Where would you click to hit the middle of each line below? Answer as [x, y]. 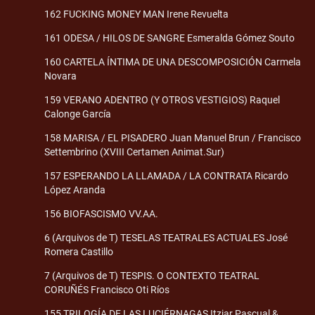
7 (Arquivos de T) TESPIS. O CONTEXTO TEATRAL [152, 275]
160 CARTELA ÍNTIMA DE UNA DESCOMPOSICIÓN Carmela [173, 62]
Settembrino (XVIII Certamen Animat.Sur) [134, 152]
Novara [60, 76]
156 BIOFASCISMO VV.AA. [101, 213]
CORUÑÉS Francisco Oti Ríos [107, 289]
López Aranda [75, 189]
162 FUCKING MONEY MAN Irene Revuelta [136, 14]
